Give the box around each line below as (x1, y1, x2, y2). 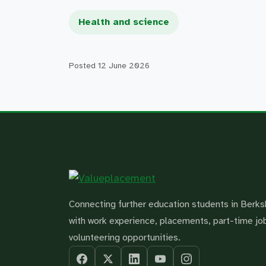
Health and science (78, 16, 169, 28)
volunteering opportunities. (69, 232, 180, 243)
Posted (69, 61, 98, 71)
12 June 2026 (98, 61, 150, 71)
